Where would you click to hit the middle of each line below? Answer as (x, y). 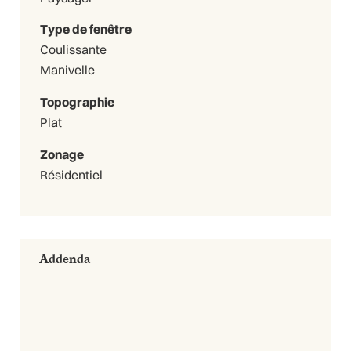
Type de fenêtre (85, 29)
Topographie (77, 102)
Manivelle (67, 70)
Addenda (65, 259)
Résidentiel (71, 174)
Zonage (62, 154)
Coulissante (73, 50)
